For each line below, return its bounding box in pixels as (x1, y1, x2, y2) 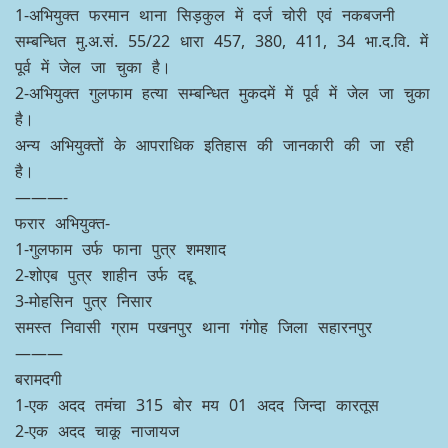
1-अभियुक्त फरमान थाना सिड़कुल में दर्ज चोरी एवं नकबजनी (15, 4, 395, 27)
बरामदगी (15, 368, 62, 391)
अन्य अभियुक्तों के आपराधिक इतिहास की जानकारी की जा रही (15, 134, 414, 157)
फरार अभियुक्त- (15, 212, 110, 235)
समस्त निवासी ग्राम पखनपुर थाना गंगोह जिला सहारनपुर (15, 316, 372, 339)
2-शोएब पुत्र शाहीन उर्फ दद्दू (15, 264, 193, 287)
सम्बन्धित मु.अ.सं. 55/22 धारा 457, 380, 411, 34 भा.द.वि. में (15, 30, 428, 53)
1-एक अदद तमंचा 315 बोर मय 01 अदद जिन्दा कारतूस (15, 394, 379, 417)
